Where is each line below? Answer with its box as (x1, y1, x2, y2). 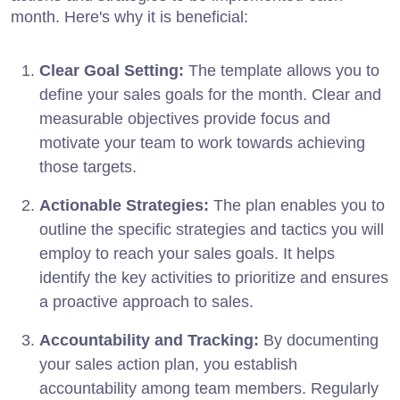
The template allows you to (184, 62, 379, 80)
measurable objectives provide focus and (39, 110, 330, 129)
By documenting (259, 331, 379, 350)
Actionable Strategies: (39, 196, 209, 215)
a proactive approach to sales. (39, 293, 254, 312)
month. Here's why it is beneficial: (11, 8, 248, 27)
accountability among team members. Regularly (39, 379, 379, 398)
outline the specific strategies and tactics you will (39, 221, 384, 239)
